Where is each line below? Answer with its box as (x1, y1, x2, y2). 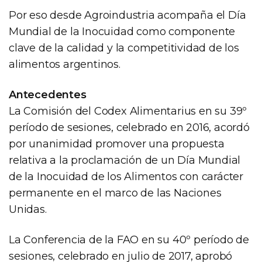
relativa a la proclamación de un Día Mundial (9, 153, 241, 167)
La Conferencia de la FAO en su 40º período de (9, 233, 249, 246)
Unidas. (9, 202, 47, 216)
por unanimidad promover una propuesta (9, 137, 225, 150)
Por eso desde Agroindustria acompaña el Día (9, 8, 246, 22)
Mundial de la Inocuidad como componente (9, 25, 236, 38)
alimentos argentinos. (9, 57, 120, 71)
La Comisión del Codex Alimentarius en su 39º (9, 104, 247, 118)
